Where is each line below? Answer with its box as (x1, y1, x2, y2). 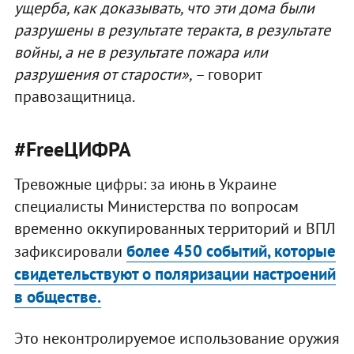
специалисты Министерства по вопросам (13, 195, 299, 217)
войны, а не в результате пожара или (13, 41, 268, 62)
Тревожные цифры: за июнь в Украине (13, 173, 277, 194)
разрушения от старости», (13, 63, 193, 85)
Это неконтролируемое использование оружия (13, 327, 340, 348)
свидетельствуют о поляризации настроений (13, 262, 336, 284)
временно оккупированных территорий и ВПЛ (13, 217, 335, 239)
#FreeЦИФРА (13, 135, 131, 162)
